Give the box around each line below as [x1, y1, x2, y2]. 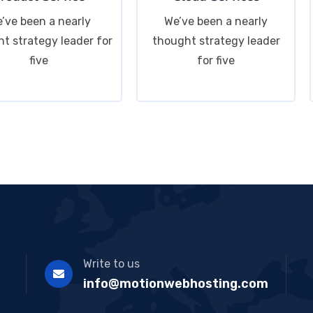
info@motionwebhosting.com [82, 276, 268, 292]
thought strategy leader [152, 34, 280, 48]
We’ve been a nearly [164, 15, 268, 29]
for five [197, 54, 235, 68]
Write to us [82, 257, 140, 271]
